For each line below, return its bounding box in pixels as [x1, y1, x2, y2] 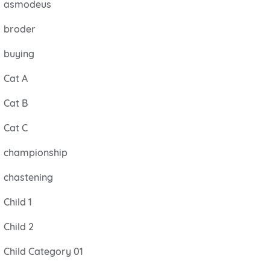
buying [4, 48, 34, 60]
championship [4, 146, 67, 159]
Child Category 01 [4, 245, 83, 257]
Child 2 [4, 221, 34, 233]
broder [4, 23, 36, 35]
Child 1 [4, 196, 32, 208]
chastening [4, 171, 53, 183]
